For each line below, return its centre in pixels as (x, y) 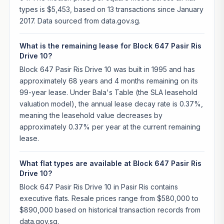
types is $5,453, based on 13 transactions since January (111, 9)
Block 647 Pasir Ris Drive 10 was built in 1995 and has (107, 69)
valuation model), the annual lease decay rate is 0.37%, (111, 103)
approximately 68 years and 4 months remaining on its (108, 80)
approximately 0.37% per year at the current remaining (110, 126)
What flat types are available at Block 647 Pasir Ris (110, 163)
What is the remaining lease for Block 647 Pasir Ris (110, 46)
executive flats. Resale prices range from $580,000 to (109, 198)
